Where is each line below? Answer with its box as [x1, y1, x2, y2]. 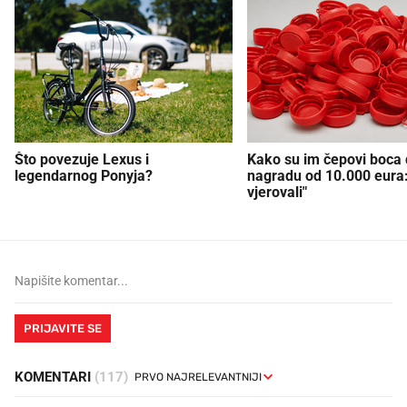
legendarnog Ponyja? [15, 167, 153, 185]
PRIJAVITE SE [24, 322, 102, 336]
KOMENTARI [15, 369, 94, 386]
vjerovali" [247, 184, 307, 202]
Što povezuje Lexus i [15, 151, 149, 169]
